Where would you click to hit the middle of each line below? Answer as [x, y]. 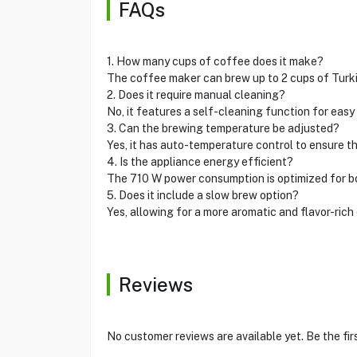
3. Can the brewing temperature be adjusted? [223, 128]
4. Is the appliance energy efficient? [200, 162]
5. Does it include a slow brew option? [202, 195]
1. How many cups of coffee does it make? [215, 61]
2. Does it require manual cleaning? [196, 95]
